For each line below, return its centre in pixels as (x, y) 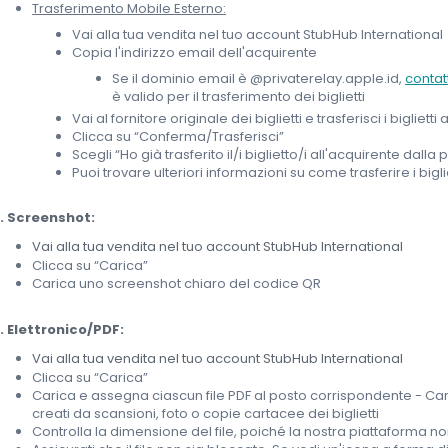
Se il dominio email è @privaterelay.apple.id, (259, 79)
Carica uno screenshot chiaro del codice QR (177, 284)
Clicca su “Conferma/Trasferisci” (178, 137)
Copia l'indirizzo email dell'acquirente (195, 53)
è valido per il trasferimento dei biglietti (239, 97)
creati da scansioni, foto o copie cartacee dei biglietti (206, 414)
